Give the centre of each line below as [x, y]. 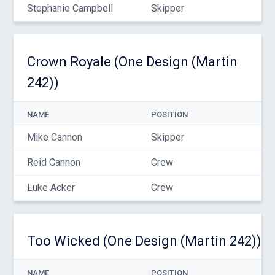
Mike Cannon [54, 137]
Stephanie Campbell [70, 8]
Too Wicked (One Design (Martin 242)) [144, 241]
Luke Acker [51, 188]
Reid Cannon [53, 162]
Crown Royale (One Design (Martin [132, 62]
